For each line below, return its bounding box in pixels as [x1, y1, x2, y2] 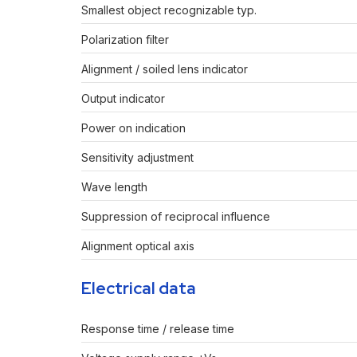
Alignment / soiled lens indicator [81, 62, 248, 76]
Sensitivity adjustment [81, 151, 194, 165]
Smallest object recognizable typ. [81, 3, 257, 18]
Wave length [81, 180, 147, 194]
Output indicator [81, 92, 165, 106]
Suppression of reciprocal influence [81, 210, 270, 224]
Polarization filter [81, 33, 169, 47]
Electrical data [81, 277, 196, 300]
